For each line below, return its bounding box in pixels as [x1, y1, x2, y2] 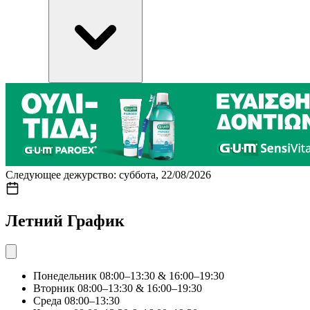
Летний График [6, 211, 125, 230]
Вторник [33, 282, 75, 294]
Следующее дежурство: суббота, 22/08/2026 [6, 168, 211, 181]
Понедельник [33, 269, 97, 282]
